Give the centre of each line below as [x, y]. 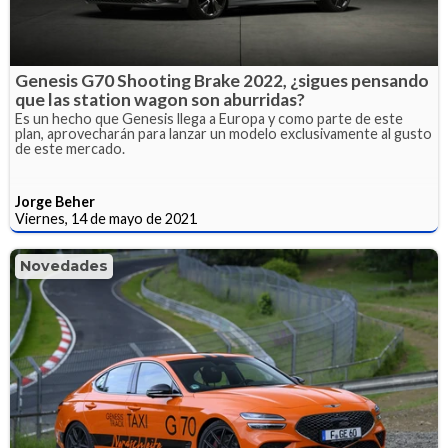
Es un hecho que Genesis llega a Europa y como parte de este [209, 118]
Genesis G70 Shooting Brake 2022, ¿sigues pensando [222, 80]
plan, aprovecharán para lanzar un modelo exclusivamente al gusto [223, 133]
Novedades [64, 265]
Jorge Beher [55, 201]
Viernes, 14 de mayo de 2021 [106, 218]
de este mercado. [70, 148]
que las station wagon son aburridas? [160, 99]
